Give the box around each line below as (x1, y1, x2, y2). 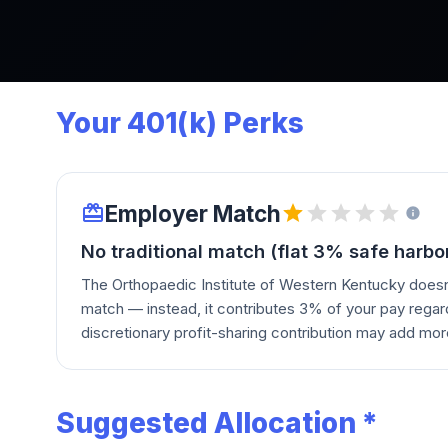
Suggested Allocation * (56, 405, 378, 440)
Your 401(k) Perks (56, 105, 304, 140)
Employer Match (105, 199, 281, 227)
